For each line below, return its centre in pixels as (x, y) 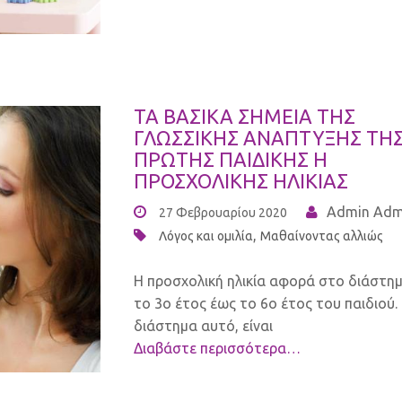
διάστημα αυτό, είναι (203, 325)
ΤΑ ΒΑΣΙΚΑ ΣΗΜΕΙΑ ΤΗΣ (245, 116)
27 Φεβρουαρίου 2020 (223, 212)
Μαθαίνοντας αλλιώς (322, 236)
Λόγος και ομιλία (206, 236)
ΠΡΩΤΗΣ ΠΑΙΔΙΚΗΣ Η (231, 159)
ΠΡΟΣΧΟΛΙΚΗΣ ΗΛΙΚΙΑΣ (241, 180)
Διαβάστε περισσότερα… (217, 348)
